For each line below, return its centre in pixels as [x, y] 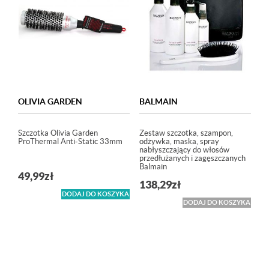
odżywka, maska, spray [179, 142]
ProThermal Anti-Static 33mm [70, 142]
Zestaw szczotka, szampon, [186, 133]
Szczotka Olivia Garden [58, 133]
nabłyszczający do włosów [184, 150]
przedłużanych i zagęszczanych [192, 159]
